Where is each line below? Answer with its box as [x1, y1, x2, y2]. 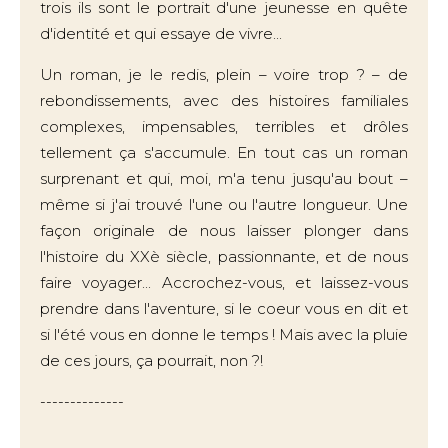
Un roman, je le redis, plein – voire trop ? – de [40, 65, 408, 84]
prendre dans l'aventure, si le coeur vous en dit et [40, 299, 408, 318]
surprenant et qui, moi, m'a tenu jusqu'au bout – [40, 169, 408, 188]
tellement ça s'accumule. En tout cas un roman [40, 143, 408, 162]
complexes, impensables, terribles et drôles [40, 117, 408, 136]
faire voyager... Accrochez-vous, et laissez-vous [40, 273, 408, 292]
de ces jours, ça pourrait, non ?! [40, 351, 263, 370]
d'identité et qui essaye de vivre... [40, 24, 282, 43]
